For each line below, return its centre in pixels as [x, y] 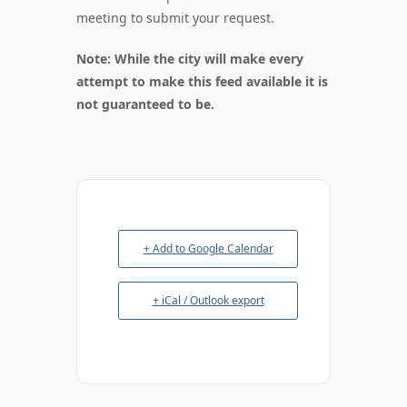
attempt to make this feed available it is [202, 81]
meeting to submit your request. [175, 18]
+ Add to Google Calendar [208, 248]
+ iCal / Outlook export [208, 300]
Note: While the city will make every [190, 59]
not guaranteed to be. [145, 104]
